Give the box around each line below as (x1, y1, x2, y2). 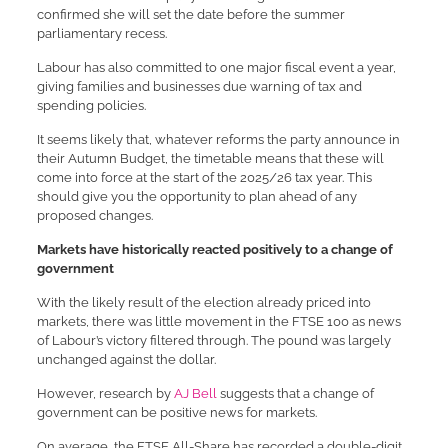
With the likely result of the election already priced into (36, 295, 371, 310)
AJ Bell (173, 386, 217, 401)
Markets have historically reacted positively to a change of (36, 242, 393, 257)
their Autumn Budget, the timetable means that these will (36, 151, 384, 166)
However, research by (36, 386, 174, 401)
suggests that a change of (216, 386, 374, 401)
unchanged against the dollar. (36, 352, 216, 367)
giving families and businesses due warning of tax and (36, 79, 362, 94)
